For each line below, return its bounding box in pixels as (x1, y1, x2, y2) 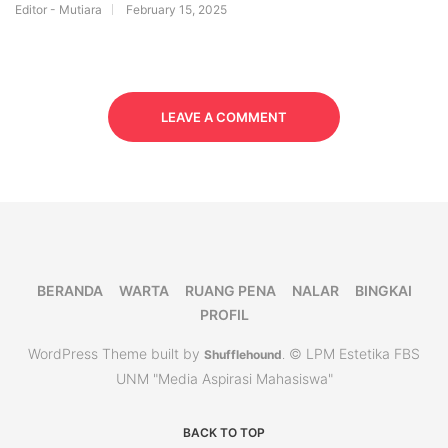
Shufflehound (204, 347, 282, 362)
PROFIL (199, 306, 249, 323)
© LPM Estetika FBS (289, 345, 420, 362)
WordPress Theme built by (28, 345, 204, 362)
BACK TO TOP (183, 425, 265, 440)
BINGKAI (354, 282, 412, 299)
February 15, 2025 (126, 2, 227, 17)
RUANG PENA (184, 282, 276, 299)
